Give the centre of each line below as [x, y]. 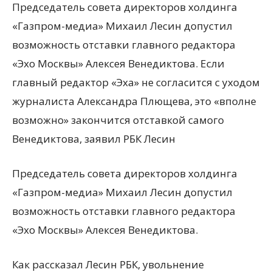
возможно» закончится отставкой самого [118, 120]
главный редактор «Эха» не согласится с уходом [136, 82]
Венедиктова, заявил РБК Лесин [94, 139]
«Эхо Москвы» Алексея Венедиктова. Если [118, 63]
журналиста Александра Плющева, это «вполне [134, 101]
